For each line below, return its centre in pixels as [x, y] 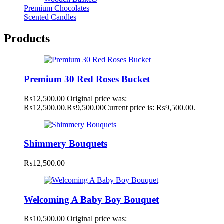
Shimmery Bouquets [66, 144]
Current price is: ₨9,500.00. [150, 107]
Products [27, 39]
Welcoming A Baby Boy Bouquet [91, 199]
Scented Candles [50, 17]
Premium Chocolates [57, 8]
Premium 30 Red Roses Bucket [87, 79]
